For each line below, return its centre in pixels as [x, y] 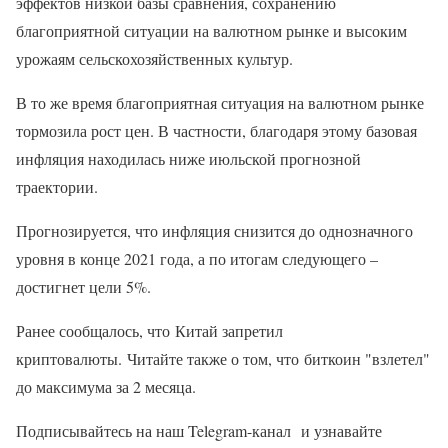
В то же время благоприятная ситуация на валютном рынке [220, 103]
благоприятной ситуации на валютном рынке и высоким [211, 31]
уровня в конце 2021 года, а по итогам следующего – [197, 259]
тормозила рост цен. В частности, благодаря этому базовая [216, 131]
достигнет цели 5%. [83, 287]
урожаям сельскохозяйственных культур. [154, 59]
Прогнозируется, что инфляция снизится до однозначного [214, 231]
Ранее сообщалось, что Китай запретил [149, 331]
